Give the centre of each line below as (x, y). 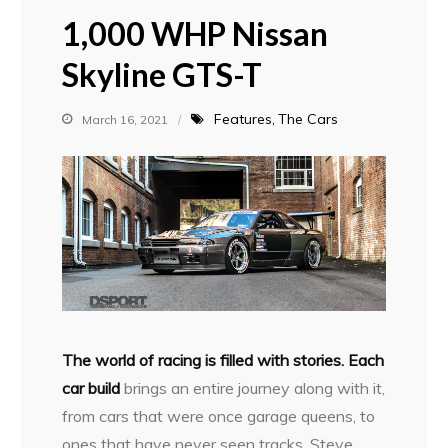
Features (243, 118)
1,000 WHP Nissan (195, 33)
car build (93, 388)
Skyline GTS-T (162, 74)
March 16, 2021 (125, 119)
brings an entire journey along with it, (255, 388)
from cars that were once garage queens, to (219, 416)
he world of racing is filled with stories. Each (229, 360)
